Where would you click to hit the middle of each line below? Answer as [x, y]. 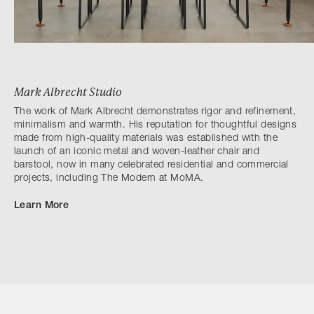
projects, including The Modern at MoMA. [109, 179]
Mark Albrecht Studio [68, 92]
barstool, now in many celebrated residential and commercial [151, 166]
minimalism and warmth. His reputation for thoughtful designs [156, 126]
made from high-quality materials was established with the [146, 139]
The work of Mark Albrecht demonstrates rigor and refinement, [155, 112]
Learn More [42, 206]
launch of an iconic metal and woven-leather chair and [137, 152]
